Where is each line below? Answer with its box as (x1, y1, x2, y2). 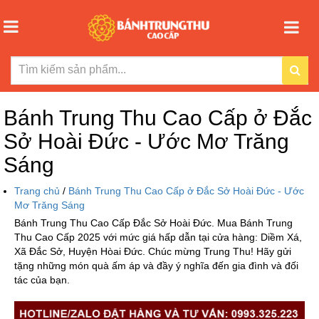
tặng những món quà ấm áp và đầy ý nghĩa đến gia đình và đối (14, 259, 298, 271)
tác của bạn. (14, 273, 70, 286)
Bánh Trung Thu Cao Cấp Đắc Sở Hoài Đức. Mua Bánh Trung (14, 216, 293, 229)
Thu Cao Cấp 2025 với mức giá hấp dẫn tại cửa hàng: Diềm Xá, (14, 231, 302, 243)
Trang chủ (14, 184, 63, 197)
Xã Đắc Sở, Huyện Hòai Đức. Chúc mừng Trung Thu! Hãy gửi (14, 245, 291, 257)
